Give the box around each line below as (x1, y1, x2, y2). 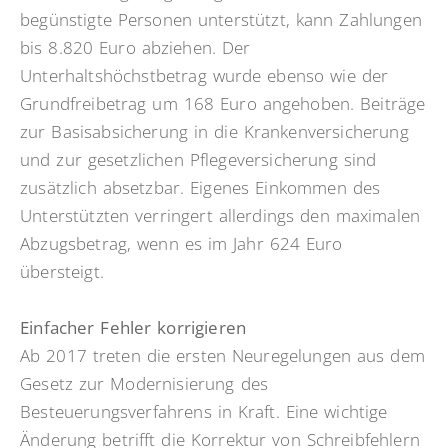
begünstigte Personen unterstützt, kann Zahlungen (20, 8, 422, 32)
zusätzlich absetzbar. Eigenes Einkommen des (20, 176, 381, 200)
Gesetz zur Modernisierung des (20, 372, 269, 396)
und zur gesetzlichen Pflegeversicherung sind (20, 148, 377, 172)
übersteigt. (20, 260, 104, 284)
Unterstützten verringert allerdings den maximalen (20, 204, 421, 228)
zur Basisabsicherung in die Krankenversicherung (20, 120, 409, 144)
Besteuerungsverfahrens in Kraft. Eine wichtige (20, 400, 388, 424)
